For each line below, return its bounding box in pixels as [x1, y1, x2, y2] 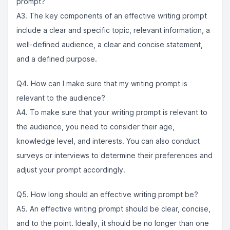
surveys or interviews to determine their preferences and [16, 151, 213, 160]
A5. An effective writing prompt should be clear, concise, [16, 204, 210, 213]
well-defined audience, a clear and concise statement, [16, 40, 203, 49]
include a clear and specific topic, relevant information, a [16, 26, 210, 34]
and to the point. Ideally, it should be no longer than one [16, 219, 209, 227]
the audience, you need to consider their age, [16, 122, 175, 131]
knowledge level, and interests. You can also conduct [16, 137, 200, 145]
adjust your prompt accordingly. [16, 165, 125, 174]
